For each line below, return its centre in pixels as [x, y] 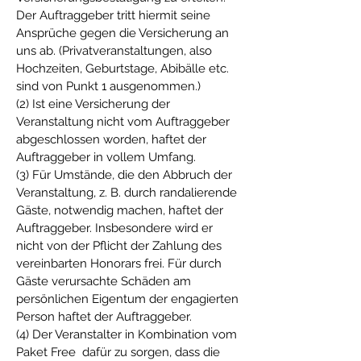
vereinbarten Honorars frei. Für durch [119, 263]
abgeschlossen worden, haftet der [111, 139]
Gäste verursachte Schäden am [104, 281]
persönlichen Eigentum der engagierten [127, 299]
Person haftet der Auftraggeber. [104, 317]
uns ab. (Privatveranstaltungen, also [114, 51]
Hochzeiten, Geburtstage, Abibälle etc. [122, 68]
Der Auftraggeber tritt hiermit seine [113, 15]
